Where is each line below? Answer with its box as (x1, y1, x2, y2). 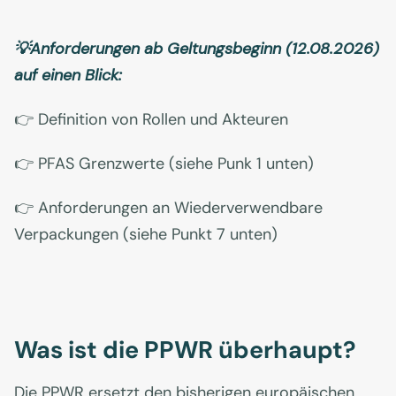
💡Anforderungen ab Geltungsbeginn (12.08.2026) (14, 38, 379, 60)
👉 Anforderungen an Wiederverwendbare (14, 197, 323, 219)
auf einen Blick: (14, 65, 122, 87)
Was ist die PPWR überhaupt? (14, 334, 356, 366)
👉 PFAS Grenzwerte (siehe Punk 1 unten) (14, 153, 314, 175)
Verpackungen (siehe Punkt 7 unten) (14, 224, 278, 246)
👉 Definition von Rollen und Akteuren (14, 109, 288, 131)
